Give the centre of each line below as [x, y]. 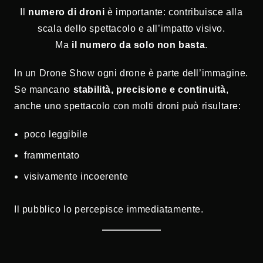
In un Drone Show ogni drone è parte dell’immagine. [131, 73]
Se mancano [44, 90]
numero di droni [67, 12]
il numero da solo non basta [139, 45]
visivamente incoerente [76, 177]
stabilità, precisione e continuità [150, 90]
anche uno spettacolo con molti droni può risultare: [128, 106]
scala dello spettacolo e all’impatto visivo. [131, 29]
